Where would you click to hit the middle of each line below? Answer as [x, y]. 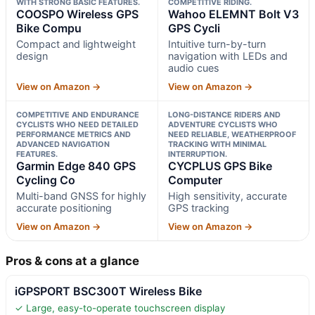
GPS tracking [198, 207]
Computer [195, 180]
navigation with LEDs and [227, 56]
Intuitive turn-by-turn [217, 44]
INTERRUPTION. [197, 154]
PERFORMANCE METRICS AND [73, 134]
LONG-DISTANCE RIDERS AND [224, 114]
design [32, 56]
